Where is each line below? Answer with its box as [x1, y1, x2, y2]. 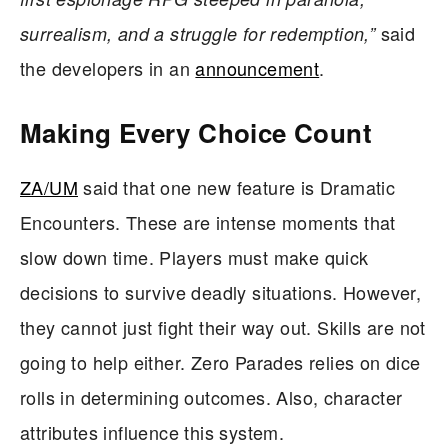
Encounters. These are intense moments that [20, 208, 396, 235]
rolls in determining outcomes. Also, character [20, 383, 403, 410]
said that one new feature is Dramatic [78, 173, 396, 200]
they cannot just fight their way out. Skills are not [20, 313, 426, 340]
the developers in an [20, 54, 196, 81]
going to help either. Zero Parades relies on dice [20, 348, 421, 375]
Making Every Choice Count [20, 113, 372, 151]
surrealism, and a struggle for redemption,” [20, 20, 376, 46]
